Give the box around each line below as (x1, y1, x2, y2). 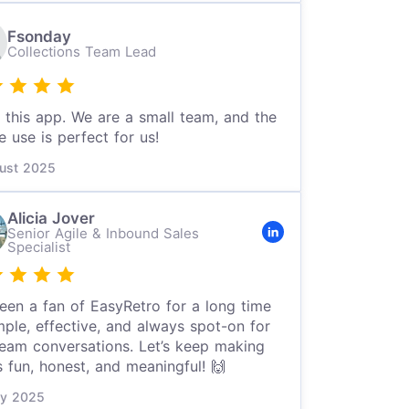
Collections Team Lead (6, 42, 156, 60)
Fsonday (6, 26, 71, 46)
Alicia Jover (6, 209, 95, 227)
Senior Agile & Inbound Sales (6, 225, 199, 242)
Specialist (6, 238, 70, 256)
